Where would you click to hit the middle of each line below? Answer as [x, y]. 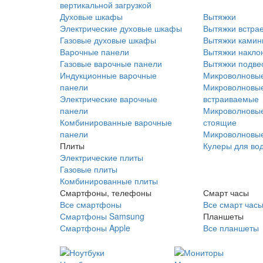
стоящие [220, 122]
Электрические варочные [109, 99]
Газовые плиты [89, 169]
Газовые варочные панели [111, 63]
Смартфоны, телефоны [106, 193]
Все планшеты [231, 228]
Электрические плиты [102, 157]
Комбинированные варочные [116, 122]
